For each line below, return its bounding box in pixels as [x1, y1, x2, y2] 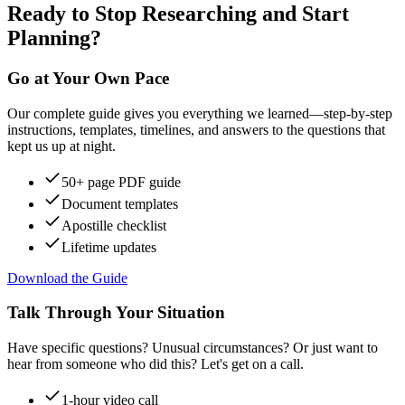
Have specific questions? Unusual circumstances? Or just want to [7, 340, 378, 356]
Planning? [7, 25, 101, 50]
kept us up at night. [7, 137, 116, 154]
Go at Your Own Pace [7, 68, 169, 88]
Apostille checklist [61, 217, 166, 233]
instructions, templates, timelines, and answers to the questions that [7, 121, 385, 137]
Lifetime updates [61, 239, 156, 255]
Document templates [61, 195, 178, 212]
